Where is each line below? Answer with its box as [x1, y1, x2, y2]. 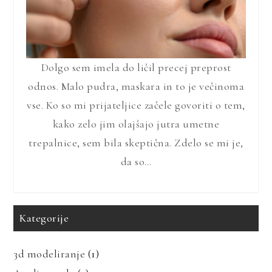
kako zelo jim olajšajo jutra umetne [52, 117, 220, 131]
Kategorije [19, 211, 69, 225]
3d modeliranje [13, 246, 86, 260]
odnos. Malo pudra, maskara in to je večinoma [28, 80, 244, 93]
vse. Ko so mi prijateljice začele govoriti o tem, [27, 98, 245, 112]
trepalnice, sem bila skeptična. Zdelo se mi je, [29, 136, 243, 150]
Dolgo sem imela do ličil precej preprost [41, 61, 231, 75]
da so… [120, 155, 152, 169]
